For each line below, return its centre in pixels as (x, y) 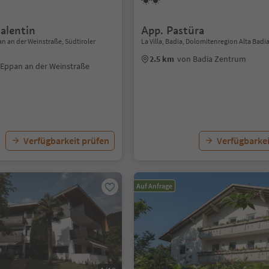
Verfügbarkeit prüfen (67, 141)
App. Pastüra (173, 30)
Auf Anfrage (155, 186)
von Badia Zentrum (212, 59)
